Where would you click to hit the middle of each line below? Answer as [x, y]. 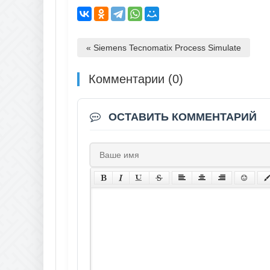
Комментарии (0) [136, 79]
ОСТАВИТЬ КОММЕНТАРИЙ [181, 117]
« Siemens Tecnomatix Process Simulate [164, 47]
